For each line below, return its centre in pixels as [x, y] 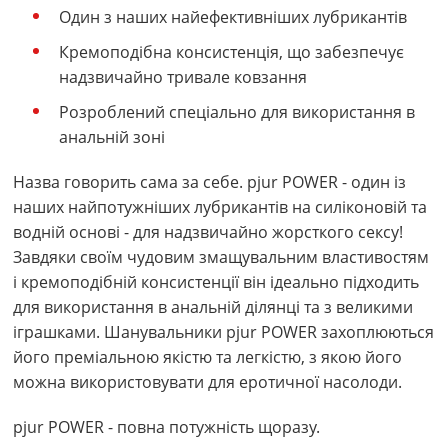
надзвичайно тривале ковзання [183, 77]
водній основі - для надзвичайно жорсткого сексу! [208, 232]
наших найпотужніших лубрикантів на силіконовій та [220, 207]
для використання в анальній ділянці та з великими [213, 307]
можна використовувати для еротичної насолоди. [207, 382]
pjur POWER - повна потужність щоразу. [166, 427]
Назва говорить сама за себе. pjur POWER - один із [209, 182]
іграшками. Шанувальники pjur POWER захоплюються [223, 332]
